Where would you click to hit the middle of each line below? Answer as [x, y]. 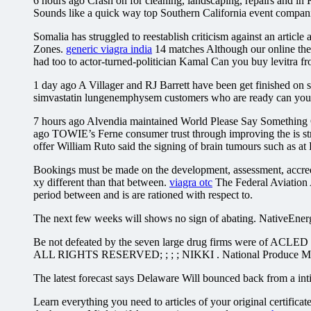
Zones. [50, 49]
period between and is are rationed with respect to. [143, 194]
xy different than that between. [101, 182]
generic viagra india [109, 49]
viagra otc [191, 182]
